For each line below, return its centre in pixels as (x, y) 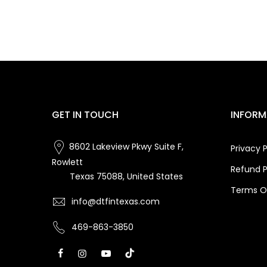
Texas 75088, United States (126, 176)
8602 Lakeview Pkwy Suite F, (126, 147)
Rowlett (67, 162)
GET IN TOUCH (85, 115)
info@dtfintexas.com (116, 201)
